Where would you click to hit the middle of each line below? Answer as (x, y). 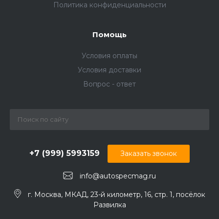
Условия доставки (109, 70)
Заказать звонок (149, 153)
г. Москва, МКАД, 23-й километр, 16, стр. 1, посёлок (116, 194)
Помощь (109, 34)
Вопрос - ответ (109, 84)
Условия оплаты (109, 55)
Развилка (109, 205)
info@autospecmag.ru (118, 176)
